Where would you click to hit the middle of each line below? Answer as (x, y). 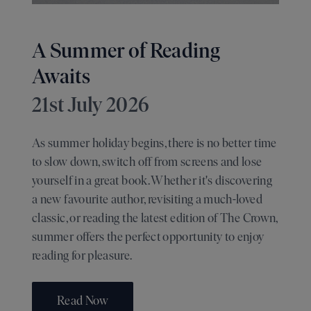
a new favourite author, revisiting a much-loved (147, 200)
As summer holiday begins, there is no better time (154, 143)
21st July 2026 (91, 105)
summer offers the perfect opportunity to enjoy (148, 237)
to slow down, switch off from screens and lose (147, 162)
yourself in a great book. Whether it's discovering (152, 181)
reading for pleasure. (82, 256)
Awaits (61, 76)
